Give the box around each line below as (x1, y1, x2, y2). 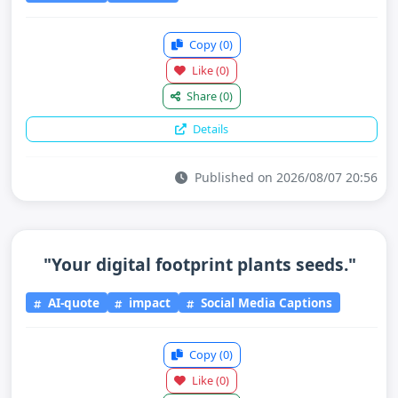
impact (125, 293, 171, 311)
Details (190, 121, 228, 137)
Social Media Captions (197, 293, 333, 311)
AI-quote (44, 293, 99, 311)
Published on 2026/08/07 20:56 (191, 169, 378, 186)
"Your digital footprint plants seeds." (44, 252, 356, 276)
